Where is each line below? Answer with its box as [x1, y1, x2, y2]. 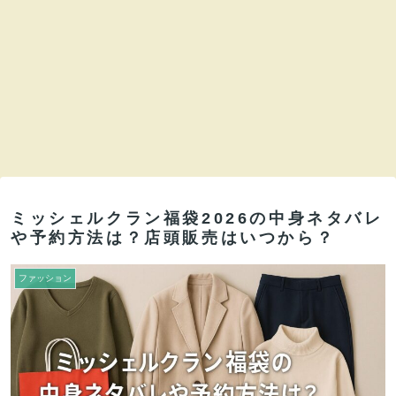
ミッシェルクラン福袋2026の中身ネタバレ [11, 209, 384, 228]
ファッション [19, 273, 72, 284]
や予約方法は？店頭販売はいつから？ [11, 229, 336, 247]
